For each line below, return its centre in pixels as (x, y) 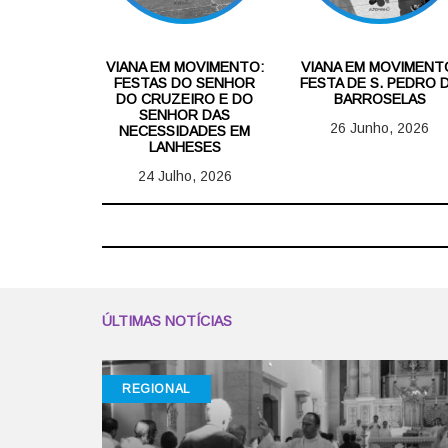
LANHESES (184, 146)
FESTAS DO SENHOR (184, 82)
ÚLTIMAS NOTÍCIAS (167, 320)
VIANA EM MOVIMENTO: (184, 66)
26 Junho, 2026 (379, 127)
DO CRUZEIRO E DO (184, 98)
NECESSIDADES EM (184, 130)
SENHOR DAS (184, 114)
